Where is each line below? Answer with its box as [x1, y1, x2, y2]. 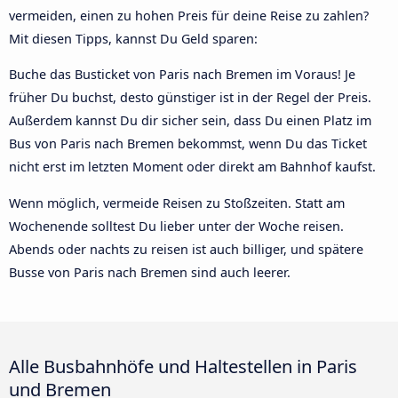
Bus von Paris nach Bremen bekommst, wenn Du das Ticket [9, 135, 367, 153]
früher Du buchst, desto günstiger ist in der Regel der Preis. [9, 89, 371, 107]
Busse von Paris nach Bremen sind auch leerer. [9, 263, 291, 281]
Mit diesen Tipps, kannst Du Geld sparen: [9, 29, 258, 47]
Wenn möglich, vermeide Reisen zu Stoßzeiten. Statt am [9, 194, 345, 211]
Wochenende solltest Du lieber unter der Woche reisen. [9, 217, 344, 235]
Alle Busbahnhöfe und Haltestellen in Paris [9, 353, 357, 378]
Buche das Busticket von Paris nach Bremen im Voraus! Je [9, 66, 355, 84]
